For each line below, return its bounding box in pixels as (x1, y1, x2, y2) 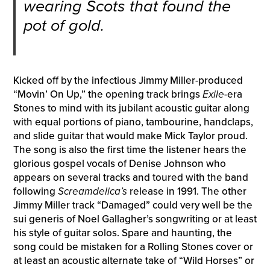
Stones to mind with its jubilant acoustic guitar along (13, 102, 250, 115)
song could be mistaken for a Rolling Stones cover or (13, 240, 253, 254)
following (13, 185, 58, 198)
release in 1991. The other (127, 185, 246, 198)
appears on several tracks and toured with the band (13, 171, 248, 184)
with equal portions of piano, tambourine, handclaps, (13, 116, 253, 129)
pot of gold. (23, 15, 104, 36)
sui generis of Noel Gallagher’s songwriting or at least (13, 213, 257, 226)
